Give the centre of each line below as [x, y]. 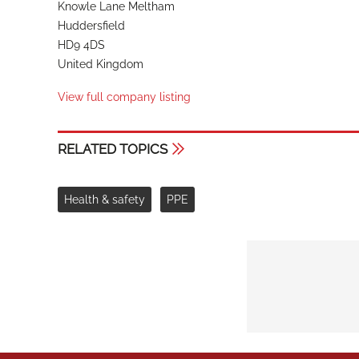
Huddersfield [91, 26]
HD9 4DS [81, 45]
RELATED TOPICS [113, 149]
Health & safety [105, 199]
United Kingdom [101, 65]
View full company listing [124, 97]
